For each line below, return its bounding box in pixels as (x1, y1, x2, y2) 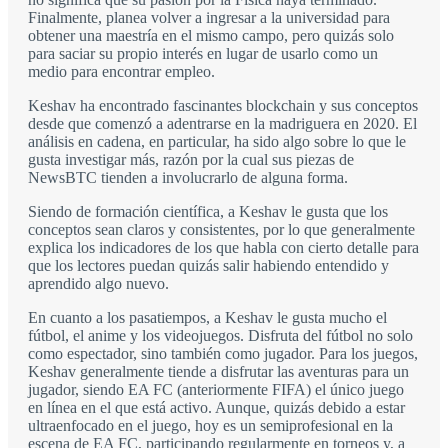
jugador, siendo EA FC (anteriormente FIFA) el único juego (28, 381, 404, 399)
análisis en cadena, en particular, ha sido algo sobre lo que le (28, 133, 406, 151)
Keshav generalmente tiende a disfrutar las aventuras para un (28, 363, 409, 381)
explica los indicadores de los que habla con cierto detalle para (28, 239, 419, 257)
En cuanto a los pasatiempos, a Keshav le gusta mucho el (28, 309, 387, 327)
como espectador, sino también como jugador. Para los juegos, (28, 345, 418, 363)
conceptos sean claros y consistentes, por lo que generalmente (28, 221, 415, 239)
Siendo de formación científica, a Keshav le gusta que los (28, 203, 388, 221)
